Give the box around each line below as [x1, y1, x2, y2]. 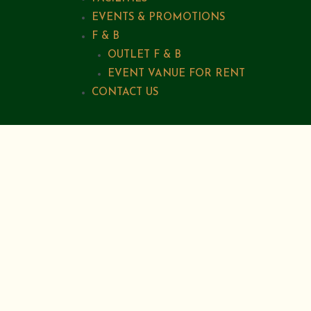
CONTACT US [92, 87, 158, 98]
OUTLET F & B [107, 50, 181, 60]
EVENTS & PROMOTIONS [92, 12, 225, 23]
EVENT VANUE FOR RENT [107, 69, 245, 79]
